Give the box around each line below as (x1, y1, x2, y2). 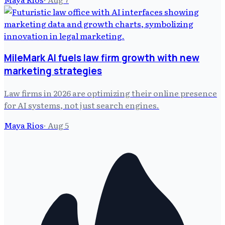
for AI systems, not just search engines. (4, 98, 159, 111)
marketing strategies (4, 64, 102, 77)
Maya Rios (4, 119, 44, 131)
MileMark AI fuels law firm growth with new (4, 51, 199, 64)
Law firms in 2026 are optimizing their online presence (4, 86, 217, 99)
